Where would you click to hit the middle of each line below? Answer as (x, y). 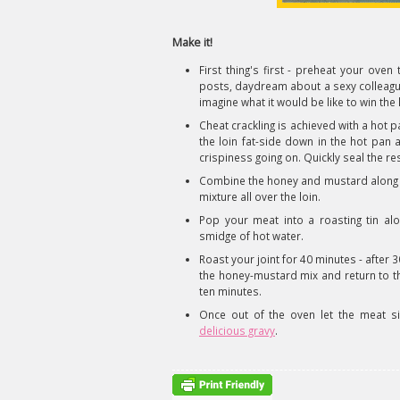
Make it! (192, 42)
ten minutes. (230, 291)
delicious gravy (237, 330)
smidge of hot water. (251, 236)
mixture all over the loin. (260, 196)
